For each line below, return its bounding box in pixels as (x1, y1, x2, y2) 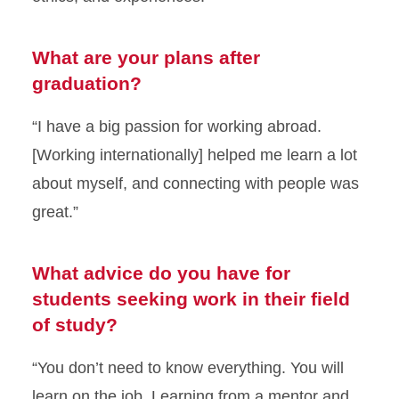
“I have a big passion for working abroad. (32, 118, 322, 136)
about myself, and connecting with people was (32, 175, 359, 193)
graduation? (32, 73, 142, 94)
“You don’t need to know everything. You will (32, 359, 344, 378)
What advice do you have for (32, 263, 290, 284)
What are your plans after (32, 47, 260, 69)
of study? (32, 314, 118, 336)
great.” (32, 203, 78, 222)
